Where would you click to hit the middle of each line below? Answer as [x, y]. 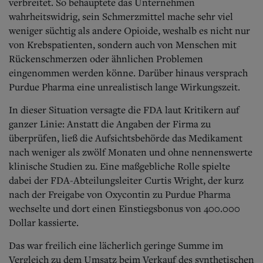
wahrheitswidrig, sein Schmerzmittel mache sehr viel [121, 16]
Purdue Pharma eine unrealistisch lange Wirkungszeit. [124, 87]
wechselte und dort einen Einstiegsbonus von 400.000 [124, 208]
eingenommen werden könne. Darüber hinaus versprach [128, 73]
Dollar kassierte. [44, 222]
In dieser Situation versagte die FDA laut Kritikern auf [124, 109]
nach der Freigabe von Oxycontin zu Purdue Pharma [120, 194]
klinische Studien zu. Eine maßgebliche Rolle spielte [119, 166]
